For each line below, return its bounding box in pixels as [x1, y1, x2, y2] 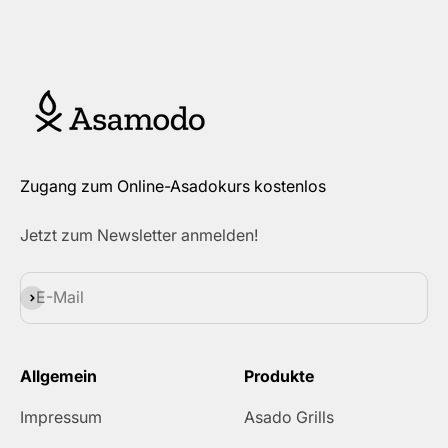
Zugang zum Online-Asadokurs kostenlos [20, 175, 326, 196]
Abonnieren [19, 286, 105, 307]
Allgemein [20, 365, 97, 386]
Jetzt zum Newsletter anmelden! [20, 224, 258, 245]
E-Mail [36, 287, 84, 308]
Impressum [20, 406, 102, 427]
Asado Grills [244, 406, 334, 427]
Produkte [244, 365, 314, 386]
